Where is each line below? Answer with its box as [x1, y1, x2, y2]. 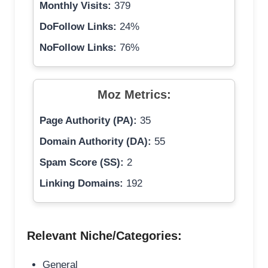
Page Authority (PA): [39, 115, 137, 127]
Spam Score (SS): [39, 157, 124, 169]
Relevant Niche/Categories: [27, 229, 182, 243]
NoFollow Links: [39, 42, 117, 54]
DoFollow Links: [39, 21, 117, 33]
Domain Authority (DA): [39, 136, 151, 148]
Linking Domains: [39, 178, 123, 190]
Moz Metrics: [97, 88, 171, 102]
